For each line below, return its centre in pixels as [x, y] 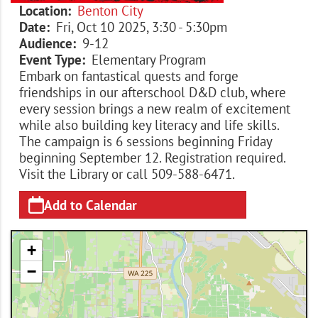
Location [43, 10]
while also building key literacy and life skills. [149, 125]
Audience [46, 43]
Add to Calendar [91, 205]
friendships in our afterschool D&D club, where [153, 92]
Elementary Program [149, 59]
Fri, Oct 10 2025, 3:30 [116, 27]
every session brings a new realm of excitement [155, 108]
